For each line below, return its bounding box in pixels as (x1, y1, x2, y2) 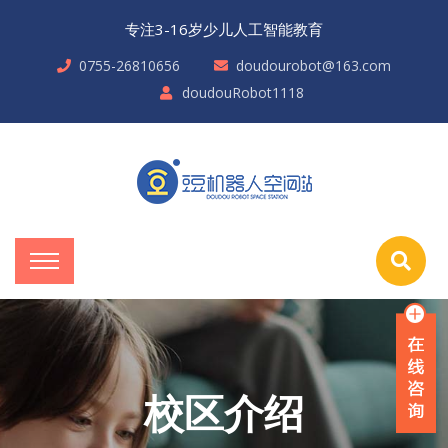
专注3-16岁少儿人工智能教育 (125, 19, 323, 39)
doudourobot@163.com (236, 56, 391, 75)
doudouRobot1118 (181, 83, 304, 102)
